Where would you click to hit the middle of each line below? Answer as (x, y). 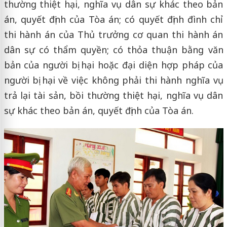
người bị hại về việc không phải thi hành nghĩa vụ (113, 80)
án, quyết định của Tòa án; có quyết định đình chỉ (113, 19)
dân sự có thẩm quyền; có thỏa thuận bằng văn (113, 50)
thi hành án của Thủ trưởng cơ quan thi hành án (113, 34)
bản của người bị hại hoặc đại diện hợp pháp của (113, 65)
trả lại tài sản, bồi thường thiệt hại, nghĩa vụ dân (113, 95)
